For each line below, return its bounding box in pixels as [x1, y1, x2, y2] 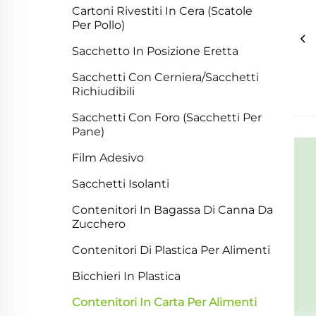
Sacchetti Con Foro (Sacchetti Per [72, 111, 262, 124]
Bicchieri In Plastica [72, 269, 181, 283]
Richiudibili [72, 85, 135, 98]
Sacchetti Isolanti [72, 177, 169, 190]
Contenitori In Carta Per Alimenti [72, 296, 257, 309]
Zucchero [72, 217, 126, 231]
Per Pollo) [72, 18, 125, 32]
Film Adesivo [72, 151, 144, 164]
